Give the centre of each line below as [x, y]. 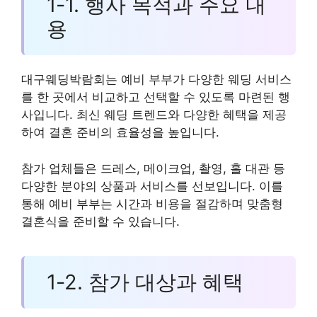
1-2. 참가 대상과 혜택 [145, 282]
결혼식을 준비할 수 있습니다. [100, 221]
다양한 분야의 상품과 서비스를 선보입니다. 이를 [152, 186]
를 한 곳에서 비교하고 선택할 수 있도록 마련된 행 [156, 97]
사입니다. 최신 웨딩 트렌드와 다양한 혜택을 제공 [154, 115]
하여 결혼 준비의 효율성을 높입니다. [120, 133]
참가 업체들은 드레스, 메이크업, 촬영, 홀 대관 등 [153, 168]
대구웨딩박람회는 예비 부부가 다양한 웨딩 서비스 [156, 80]
